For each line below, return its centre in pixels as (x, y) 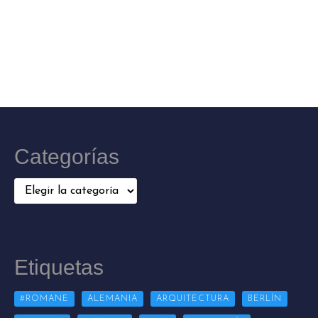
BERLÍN (265, 298)
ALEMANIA (113, 298)
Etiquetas (59, 268)
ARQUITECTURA (193, 298)
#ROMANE (44, 298)
